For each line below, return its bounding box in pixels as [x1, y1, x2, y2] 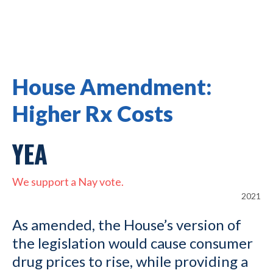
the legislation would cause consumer [12, 234, 253, 252]
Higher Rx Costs [12, 100, 173, 127]
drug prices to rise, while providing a [12, 252, 248, 271]
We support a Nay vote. [12, 175, 124, 189]
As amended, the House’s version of [12, 216, 241, 234]
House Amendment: [12, 73, 212, 101]
